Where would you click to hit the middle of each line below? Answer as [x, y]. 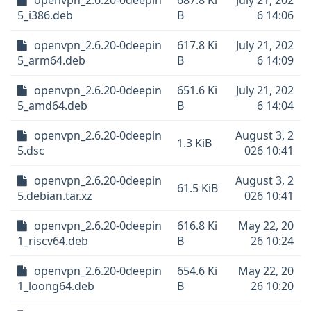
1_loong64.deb [56, 286]
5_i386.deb [45, 15]
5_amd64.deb [52, 106]
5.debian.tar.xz [55, 196]
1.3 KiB [194, 143]
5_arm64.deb [51, 60]
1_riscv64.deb [53, 241]
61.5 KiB [197, 188]
